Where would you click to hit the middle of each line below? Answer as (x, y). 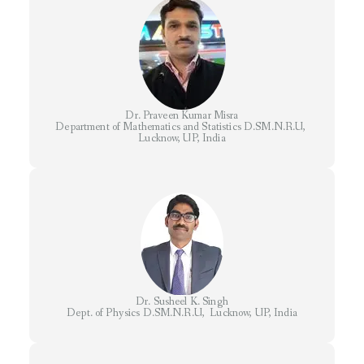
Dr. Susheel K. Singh (182, 302)
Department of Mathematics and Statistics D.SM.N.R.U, (182, 127)
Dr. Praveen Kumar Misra (182, 116)
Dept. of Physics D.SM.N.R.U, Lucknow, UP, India (182, 313)
